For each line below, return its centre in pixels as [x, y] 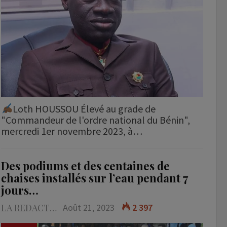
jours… [20, 190]
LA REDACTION [53, 207]
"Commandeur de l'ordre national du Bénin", [96, 120]
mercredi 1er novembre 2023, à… [72, 131]
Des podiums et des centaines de [86, 165]
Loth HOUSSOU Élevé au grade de [84, 108]
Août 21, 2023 [89, 207]
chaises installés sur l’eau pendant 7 [95, 178]
